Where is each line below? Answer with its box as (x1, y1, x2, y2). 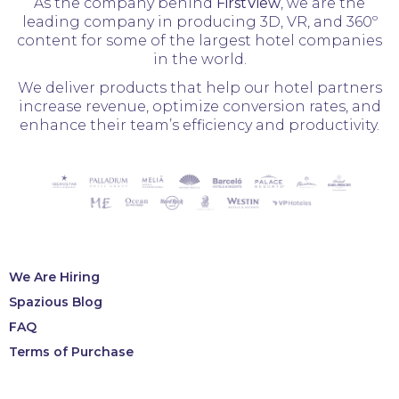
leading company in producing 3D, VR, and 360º (21, 13, 378, 31)
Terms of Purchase (9, 344, 134, 361)
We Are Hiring (9, 269, 100, 286)
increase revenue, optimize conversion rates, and (18, 98, 381, 116)
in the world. (152, 51, 247, 69)
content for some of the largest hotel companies (17, 32, 382, 50)
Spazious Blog (9, 294, 102, 311)
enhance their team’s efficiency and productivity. (20, 117, 379, 134)
